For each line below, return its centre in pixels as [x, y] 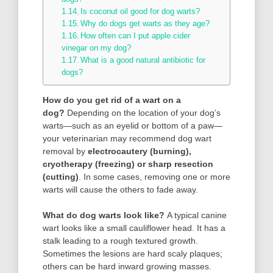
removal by [65, 151]
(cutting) [61, 176]
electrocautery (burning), [140, 151]
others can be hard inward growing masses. [127, 266]
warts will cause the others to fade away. [120, 189]
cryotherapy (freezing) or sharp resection [128, 164]
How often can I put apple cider [136, 36]
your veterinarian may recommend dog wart [127, 138]
